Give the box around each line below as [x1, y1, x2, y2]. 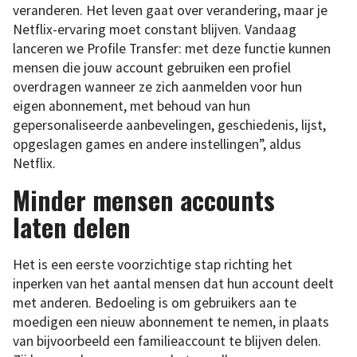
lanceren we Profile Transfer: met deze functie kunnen [13, 39, 331, 57]
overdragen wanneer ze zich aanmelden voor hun [13, 77, 302, 96]
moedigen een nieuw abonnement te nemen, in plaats [13, 312, 329, 331]
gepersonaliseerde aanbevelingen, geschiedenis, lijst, [13, 116, 326, 134]
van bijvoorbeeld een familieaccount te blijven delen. [13, 331, 321, 350]
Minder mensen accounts [13, 181, 275, 219]
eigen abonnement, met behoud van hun [13, 96, 250, 115]
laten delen [13, 208, 131, 246]
